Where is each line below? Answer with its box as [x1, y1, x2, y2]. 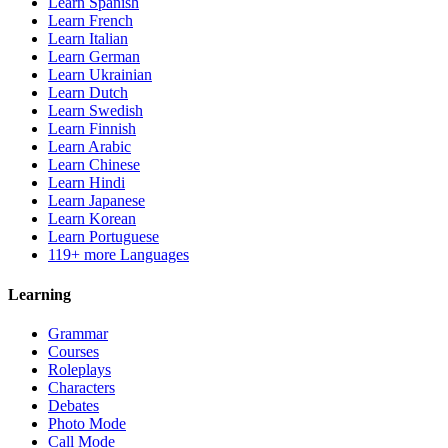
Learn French [48, 12, 133, 30]
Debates [48, 396, 99, 414]
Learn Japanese [48, 192, 145, 210]
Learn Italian [48, 30, 128, 48]
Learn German [48, 48, 140, 66]
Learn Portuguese [48, 228, 159, 246]
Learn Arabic [48, 138, 131, 156]
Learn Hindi [48, 174, 125, 192]
